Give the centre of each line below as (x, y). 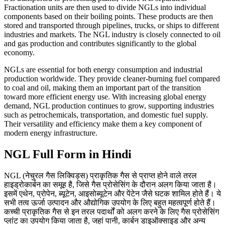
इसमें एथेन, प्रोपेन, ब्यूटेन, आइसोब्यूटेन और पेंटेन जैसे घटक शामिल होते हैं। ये (113, 193)
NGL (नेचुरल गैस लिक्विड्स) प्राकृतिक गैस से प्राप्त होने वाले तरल (100, 175)
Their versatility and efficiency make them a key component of (103, 124)
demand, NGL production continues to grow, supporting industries (109, 105)
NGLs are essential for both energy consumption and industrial (103, 69)
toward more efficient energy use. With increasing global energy (105, 96)
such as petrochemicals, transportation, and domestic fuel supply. (106, 115)
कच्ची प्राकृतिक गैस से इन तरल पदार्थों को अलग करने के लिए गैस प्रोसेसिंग (111, 211)
